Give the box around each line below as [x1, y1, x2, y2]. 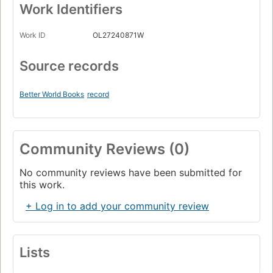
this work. [19, 179, 65, 191]
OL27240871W [93, 30, 144, 40]
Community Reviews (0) [19, 140, 190, 158]
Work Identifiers [19, 1, 122, 18]
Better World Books [19, 90, 84, 99]
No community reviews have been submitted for [19, 166, 242, 179]
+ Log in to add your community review [26, 200, 209, 213]
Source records [19, 58, 119, 74]
